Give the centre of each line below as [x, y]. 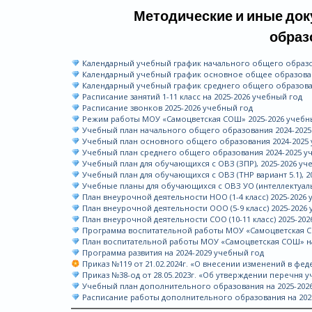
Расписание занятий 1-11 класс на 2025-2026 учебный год [191, 96]
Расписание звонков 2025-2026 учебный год [166, 108]
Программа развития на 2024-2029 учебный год [172, 252]
